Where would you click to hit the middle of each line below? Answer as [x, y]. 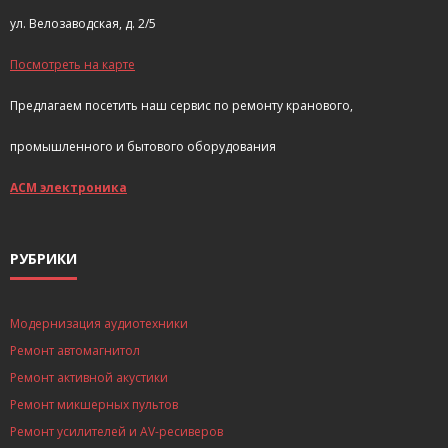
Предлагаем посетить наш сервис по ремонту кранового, [181, 106]
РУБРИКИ [43, 259]
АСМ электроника [68, 188]
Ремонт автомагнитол [75, 351]
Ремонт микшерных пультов [94, 405]
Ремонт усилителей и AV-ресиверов [116, 432]
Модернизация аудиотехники [99, 324]
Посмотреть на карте [72, 65]
